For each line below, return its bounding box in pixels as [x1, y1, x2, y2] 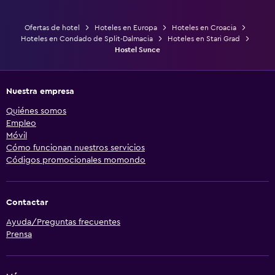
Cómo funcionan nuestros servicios [6, 143, 145, 152]
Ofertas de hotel [24, 23, 80, 31]
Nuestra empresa [6, 87, 74, 96]
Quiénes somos [6, 106, 66, 115]
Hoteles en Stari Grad [167, 34, 240, 42]
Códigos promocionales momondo [6, 155, 145, 165]
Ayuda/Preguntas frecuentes [6, 217, 120, 227]
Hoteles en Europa [94, 23, 157, 31]
